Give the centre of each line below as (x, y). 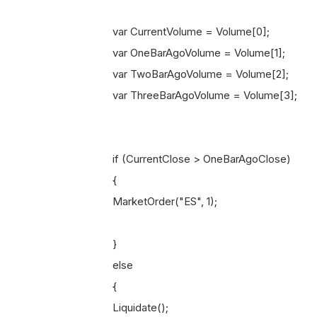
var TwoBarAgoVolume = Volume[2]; (189, 74)
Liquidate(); (129, 307)
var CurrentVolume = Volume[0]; (180, 31)
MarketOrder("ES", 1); (154, 201)
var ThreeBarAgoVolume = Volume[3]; (194, 95)
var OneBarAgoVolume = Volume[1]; (188, 53)
